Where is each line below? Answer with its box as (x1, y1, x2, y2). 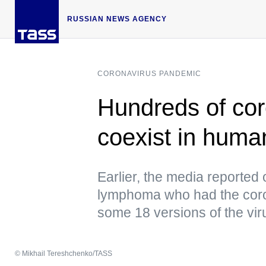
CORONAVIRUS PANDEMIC (97, 69, 201, 78)
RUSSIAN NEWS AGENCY (67, 14, 167, 23)
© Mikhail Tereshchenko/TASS (15, 249, 112, 258)
